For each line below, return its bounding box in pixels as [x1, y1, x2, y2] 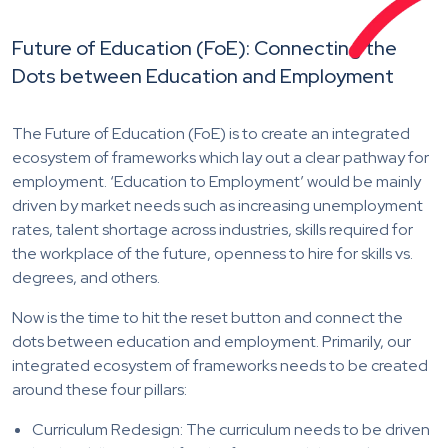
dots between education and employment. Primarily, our [12, 330, 411, 352]
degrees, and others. [12, 266, 160, 288]
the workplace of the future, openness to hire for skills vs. [12, 242, 413, 264]
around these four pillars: [12, 378, 187, 400]
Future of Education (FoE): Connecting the [12, 34, 397, 61]
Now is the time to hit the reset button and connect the [12, 306, 403, 328]
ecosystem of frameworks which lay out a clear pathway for [12, 146, 429, 168]
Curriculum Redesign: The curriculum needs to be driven [32, 418, 430, 440]
